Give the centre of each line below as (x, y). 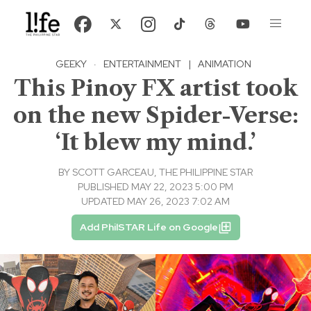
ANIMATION (224, 64)
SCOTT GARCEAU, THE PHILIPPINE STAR (162, 173)
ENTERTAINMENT (142, 64)
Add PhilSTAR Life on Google (149, 227)
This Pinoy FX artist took (155, 88)
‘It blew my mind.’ (155, 142)
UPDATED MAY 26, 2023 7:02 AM (155, 202)
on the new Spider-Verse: (155, 115)
